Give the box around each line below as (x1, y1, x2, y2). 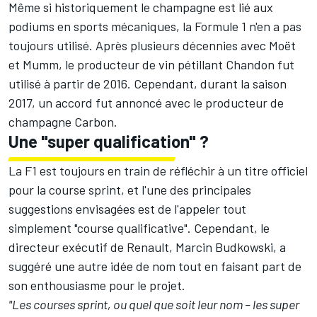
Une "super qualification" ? (8, 130, 209, 151)
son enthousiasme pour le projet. (8, 277, 185, 293)
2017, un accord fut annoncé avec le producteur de (8, 94, 284, 110)
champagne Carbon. (8, 113, 117, 129)
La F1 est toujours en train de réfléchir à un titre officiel (8, 162, 308, 178)
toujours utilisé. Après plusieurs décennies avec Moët (8, 37, 296, 53)
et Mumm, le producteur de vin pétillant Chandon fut (8, 56, 294, 72)
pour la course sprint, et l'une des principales (8, 181, 251, 197)
